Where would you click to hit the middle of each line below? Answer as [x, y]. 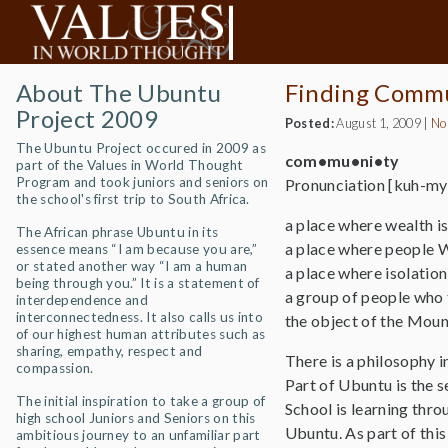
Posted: [309, 123]
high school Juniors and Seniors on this [136, 418]
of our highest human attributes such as [141, 334]
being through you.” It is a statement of [138, 283]
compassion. [55, 368]
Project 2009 [87, 118]
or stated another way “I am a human [132, 266]
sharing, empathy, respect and [109, 351]
